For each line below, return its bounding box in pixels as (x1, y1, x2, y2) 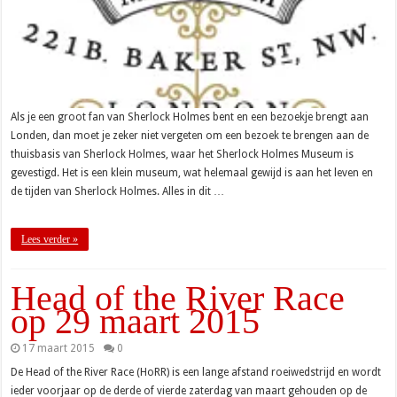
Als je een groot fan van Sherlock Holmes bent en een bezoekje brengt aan (11, 111, 370, 124)
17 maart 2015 (22, 342, 96, 355)
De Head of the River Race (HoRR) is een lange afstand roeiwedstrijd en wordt (11, 366, 382, 379)
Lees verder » (21, 233, 79, 246)
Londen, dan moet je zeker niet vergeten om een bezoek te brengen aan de (11, 129, 370, 143)
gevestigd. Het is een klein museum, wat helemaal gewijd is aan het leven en (11, 167, 374, 180)
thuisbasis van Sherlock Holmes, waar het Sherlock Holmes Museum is (11, 148, 354, 161)
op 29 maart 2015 (11, 301, 261, 342)
